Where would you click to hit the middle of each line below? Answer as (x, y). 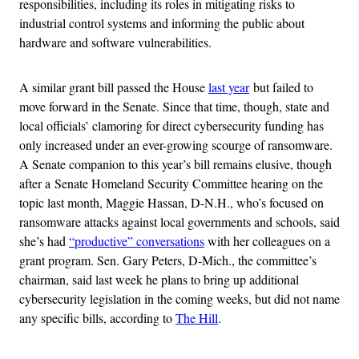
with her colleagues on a (267, 241)
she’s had (44, 241)
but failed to (281, 87)
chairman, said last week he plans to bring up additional (159, 280)
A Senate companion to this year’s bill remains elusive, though (175, 164)
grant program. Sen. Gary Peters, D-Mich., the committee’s (168, 260)
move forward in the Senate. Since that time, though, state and (174, 107)
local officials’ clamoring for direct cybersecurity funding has (171, 126)
